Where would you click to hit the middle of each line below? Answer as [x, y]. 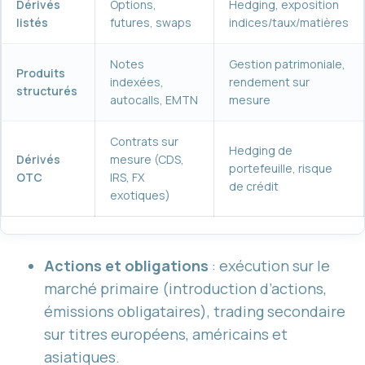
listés [32, 22]
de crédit [254, 186]
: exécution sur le [269, 265]
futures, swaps [151, 22]
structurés [47, 90]
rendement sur [269, 81]
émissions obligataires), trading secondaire [195, 311]
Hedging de [261, 150]
